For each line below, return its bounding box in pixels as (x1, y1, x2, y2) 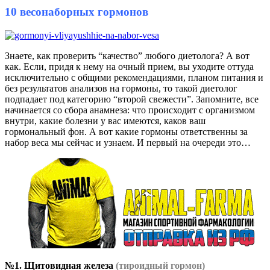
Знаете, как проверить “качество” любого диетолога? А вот (5, 51, 250, 61)
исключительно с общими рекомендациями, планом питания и (5, 72, 263, 83)
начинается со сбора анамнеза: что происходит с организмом (5, 105, 255, 116)
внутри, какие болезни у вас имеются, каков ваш (5, 116, 206, 127)
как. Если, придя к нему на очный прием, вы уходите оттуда (5, 61, 254, 72)
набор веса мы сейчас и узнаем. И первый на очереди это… (5, 137, 251, 148)
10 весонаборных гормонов (5, 5, 148, 19)
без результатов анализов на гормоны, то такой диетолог (5, 83, 237, 94)
